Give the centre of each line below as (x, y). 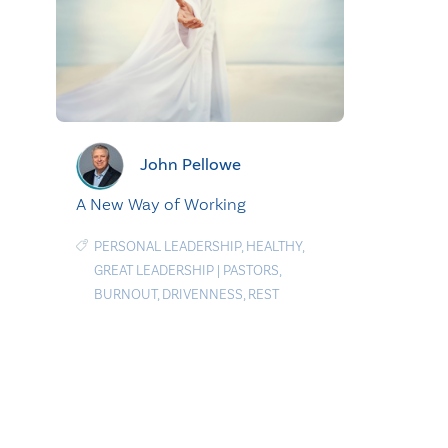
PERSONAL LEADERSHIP (167, 246)
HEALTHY (274, 246)
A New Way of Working (161, 204)
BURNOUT (125, 294)
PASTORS (251, 270)
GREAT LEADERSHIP (154, 270)
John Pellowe (190, 164)
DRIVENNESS (202, 294)
